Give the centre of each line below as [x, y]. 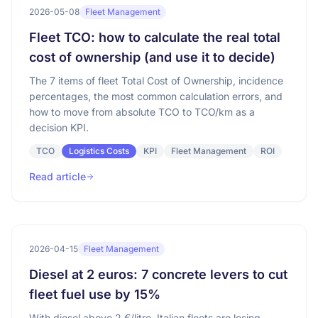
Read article [57, 176]
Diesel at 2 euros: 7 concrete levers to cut [158, 274]
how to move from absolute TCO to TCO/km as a [142, 112]
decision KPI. [59, 127]
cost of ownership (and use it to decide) [152, 57]
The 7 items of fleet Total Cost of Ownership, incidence [156, 81]
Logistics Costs [99, 151]
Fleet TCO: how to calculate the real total [155, 37]
